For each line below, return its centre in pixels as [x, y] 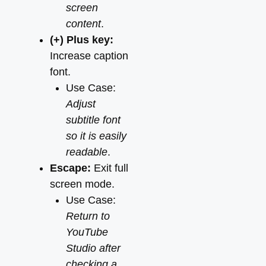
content [83, 24]
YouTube [87, 232]
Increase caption [89, 56]
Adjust [81, 104]
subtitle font [93, 120]
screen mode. [82, 184]
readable [87, 152]
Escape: [70, 168]
